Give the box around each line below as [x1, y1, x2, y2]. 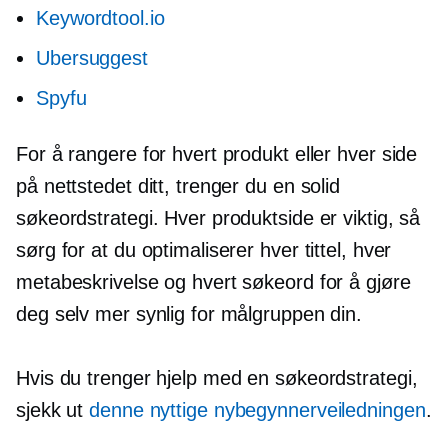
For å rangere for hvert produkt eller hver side [16, 143, 418, 166]
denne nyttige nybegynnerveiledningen [89, 399, 426, 422]
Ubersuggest [36, 47, 148, 70]
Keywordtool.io [36, 7, 165, 30]
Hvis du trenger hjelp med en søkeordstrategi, [16, 367, 418, 390]
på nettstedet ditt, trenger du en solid [16, 175, 341, 198]
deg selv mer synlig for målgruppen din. [16, 303, 363, 326]
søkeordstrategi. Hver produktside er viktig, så [16, 207, 421, 230]
